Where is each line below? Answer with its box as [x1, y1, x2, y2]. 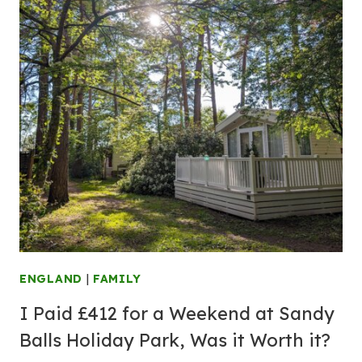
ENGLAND [19, 271, 82, 286]
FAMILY [93, 271, 141, 286]
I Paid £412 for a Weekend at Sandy [19, 302, 335, 325]
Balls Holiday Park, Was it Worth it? [19, 329, 335, 351]
